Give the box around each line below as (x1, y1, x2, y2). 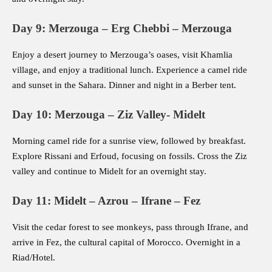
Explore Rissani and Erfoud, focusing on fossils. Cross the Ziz (12, 151, 247, 161)
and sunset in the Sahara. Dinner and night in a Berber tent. (12, 80, 236, 90)
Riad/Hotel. (12, 253, 55, 263)
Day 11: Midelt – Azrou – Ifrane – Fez (12, 194, 200, 208)
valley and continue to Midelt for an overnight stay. (12, 166, 206, 177)
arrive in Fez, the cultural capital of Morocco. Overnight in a (12, 237, 240, 248)
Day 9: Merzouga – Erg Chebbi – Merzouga (12, 22, 232, 35)
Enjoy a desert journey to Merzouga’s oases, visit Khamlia (12, 50, 233, 60)
